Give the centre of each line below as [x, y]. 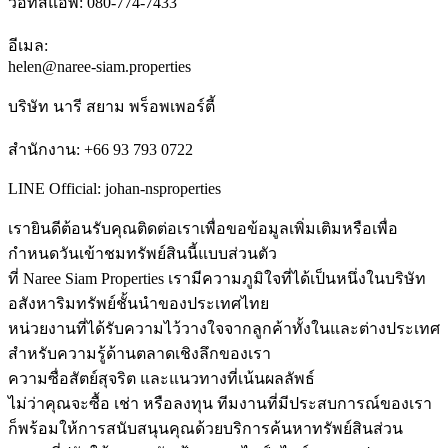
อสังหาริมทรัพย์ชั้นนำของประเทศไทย [138, 303]
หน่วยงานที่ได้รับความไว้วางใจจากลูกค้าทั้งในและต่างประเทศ [224, 328]
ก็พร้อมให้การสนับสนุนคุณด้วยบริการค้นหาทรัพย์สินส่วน [205, 428]
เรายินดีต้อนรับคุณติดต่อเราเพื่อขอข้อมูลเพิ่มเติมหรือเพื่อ [203, 228]
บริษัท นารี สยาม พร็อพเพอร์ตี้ [111, 106]
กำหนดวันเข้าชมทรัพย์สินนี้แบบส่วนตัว [142, 253]
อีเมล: [28, 45]
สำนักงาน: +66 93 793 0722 [100, 149]
